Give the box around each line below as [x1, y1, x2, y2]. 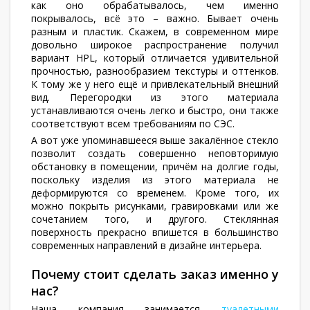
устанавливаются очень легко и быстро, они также [31, 104, 279, 117]
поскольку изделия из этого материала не [31, 173, 279, 186]
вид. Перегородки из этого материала [31, 91, 279, 104]
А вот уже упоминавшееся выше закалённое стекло [31, 134, 279, 147]
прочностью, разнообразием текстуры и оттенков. [31, 64, 279, 77]
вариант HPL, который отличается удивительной [31, 51, 279, 64]
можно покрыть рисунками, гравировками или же [31, 199, 279, 212]
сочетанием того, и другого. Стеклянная [31, 212, 279, 226]
